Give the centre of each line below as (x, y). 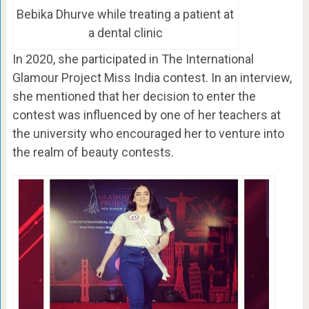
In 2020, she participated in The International (133, 59)
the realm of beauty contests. (93, 152)
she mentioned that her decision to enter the (134, 96)
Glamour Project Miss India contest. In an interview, (152, 77)
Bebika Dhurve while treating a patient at (126, 14)
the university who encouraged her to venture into (148, 133)
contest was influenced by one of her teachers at (146, 114)
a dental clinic (125, 32)
